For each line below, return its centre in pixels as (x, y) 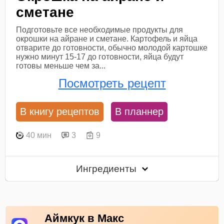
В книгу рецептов (60, 112)
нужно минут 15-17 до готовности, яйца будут (100, 56)
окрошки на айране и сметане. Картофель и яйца (107, 38)
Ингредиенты (108, 168)
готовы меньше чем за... (61, 65)
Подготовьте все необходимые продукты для (100, 29)
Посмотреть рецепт (112, 83)
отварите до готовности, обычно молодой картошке (112, 47)
